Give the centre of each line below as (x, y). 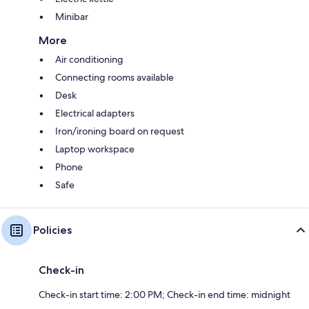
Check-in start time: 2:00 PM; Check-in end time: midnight (165, 295)
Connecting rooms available (114, 78)
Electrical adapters (95, 113)
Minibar (72, 17)
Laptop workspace (95, 149)
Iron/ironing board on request (120, 131)
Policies (52, 230)
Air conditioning (89, 60)
